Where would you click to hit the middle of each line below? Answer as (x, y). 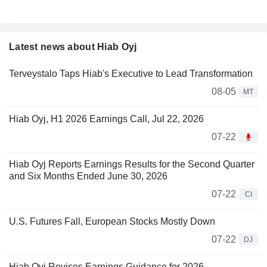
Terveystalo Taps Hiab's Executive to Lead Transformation (131, 74)
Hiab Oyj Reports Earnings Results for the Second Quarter (132, 164)
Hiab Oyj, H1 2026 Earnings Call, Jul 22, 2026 (106, 119)
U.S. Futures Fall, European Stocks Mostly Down (112, 222)
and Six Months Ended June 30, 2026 (88, 176)
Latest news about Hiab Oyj (73, 47)
